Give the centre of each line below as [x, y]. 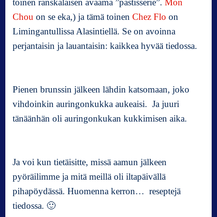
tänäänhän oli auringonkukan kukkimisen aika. [100, 119]
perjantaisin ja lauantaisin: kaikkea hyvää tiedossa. [105, 46]
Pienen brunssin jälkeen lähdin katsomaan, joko [101, 90]
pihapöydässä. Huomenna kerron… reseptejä [97, 191]
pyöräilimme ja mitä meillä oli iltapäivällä [89, 177]
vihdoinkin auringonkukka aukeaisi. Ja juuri [96, 104]
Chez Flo [149, 17]
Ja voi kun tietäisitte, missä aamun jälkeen [90, 162]
